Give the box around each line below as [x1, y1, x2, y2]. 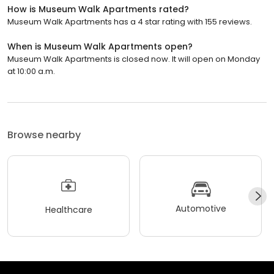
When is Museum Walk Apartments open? [7, 40, 193, 53]
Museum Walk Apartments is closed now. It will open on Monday [7, 53, 260, 65]
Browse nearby [7, 128, 81, 143]
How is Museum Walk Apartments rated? [7, 3, 189, 16]
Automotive [175, 202, 226, 215]
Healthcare [45, 203, 92, 216]
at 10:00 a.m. [7, 65, 55, 78]
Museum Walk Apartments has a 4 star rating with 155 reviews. [7, 16, 252, 28]
